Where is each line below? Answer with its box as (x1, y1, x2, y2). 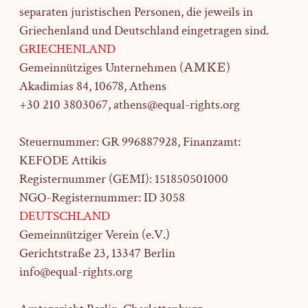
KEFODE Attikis (19, 152, 107, 169)
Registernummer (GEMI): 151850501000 (19, 170, 228, 188)
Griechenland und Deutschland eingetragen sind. (19, 22, 269, 39)
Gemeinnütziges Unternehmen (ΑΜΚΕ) (19, 59, 230, 76)
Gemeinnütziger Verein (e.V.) (19, 226, 170, 243)
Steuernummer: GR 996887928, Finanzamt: (19, 133, 241, 151)
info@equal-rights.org (19, 263, 133, 280)
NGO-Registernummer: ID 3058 (19, 189, 185, 206)
